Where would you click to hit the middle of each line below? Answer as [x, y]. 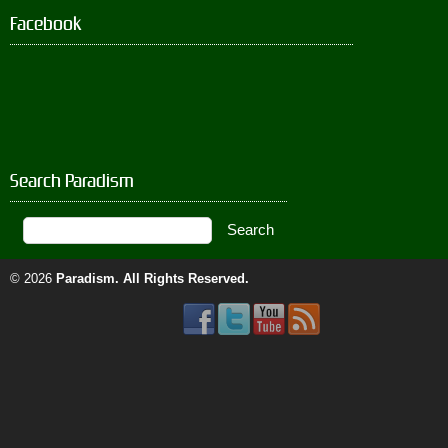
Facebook [46, 23]
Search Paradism [72, 180]
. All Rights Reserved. [182, 278]
